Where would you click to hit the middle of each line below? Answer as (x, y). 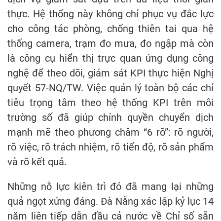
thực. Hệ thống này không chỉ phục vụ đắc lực (110, 14)
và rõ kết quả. (37, 162)
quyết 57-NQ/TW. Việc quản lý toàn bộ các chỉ (110, 88)
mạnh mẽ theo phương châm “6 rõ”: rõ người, (110, 132)
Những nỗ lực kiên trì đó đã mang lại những (110, 186)
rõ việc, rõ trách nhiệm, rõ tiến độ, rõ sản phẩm (110, 147)
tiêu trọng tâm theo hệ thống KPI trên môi (110, 102)
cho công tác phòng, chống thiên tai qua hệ (110, 28)
